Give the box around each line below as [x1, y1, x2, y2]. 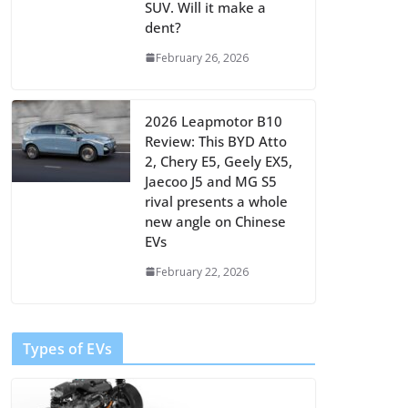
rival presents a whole [145, 191, 288, 210]
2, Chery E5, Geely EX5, [145, 151, 292, 170]
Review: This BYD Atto [145, 131, 287, 150]
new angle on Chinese [145, 211, 286, 230]
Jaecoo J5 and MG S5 [145, 171, 277, 190]
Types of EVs [23, 338, 112, 359]
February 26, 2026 [156, 49, 249, 66]
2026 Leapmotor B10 [145, 111, 282, 130]
